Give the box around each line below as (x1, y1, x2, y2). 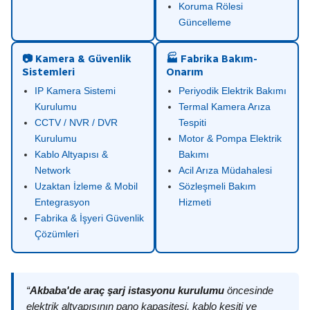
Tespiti (179, 117, 206, 128)
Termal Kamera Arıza (179, 101, 271, 112)
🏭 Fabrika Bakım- (166, 53, 257, 65)
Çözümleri (35, 228, 79, 239)
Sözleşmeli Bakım (179, 181, 256, 192)
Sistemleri (22, 66, 75, 78)
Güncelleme (179, 17, 231, 28)
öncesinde (224, 284, 273, 296)
